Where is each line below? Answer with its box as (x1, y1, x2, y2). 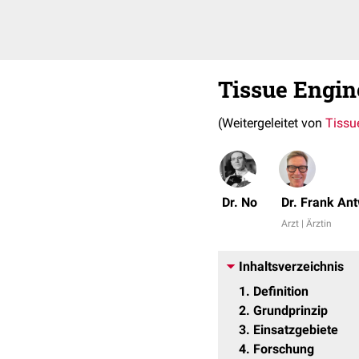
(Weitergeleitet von (218, 115, 325, 131)
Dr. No (222, 195, 257, 210)
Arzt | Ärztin (281, 218, 332, 229)
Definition (253, 284, 309, 299)
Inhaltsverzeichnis (239, 259, 344, 274)
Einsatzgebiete (253, 322, 338, 337)
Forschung (253, 341, 314, 357)
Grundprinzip (253, 303, 328, 318)
